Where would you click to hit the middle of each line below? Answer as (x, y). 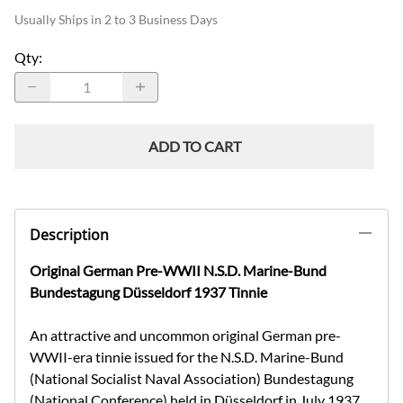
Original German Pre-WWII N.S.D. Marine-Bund (178, 270)
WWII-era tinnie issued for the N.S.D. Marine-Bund (187, 356)
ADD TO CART (194, 146)
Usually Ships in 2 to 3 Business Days (116, 19)
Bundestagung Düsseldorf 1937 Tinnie (148, 291)
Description (69, 234)
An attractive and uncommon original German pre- (185, 335)
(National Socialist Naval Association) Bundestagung (192, 378)
